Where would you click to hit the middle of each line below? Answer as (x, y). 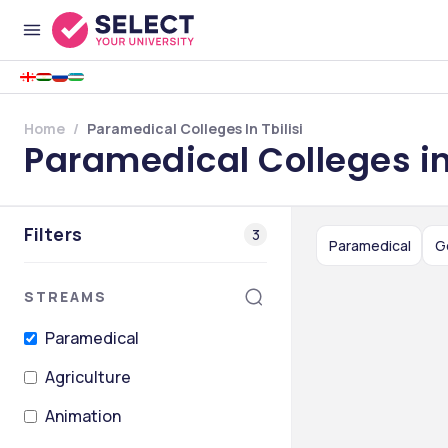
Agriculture (88, 377)
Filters (53, 234)
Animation (83, 416)
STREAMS (65, 296)
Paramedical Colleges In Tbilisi (195, 128)
